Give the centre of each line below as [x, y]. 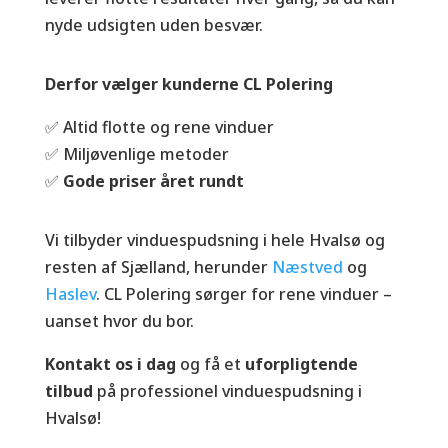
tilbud [68, 391]
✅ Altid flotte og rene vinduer [159, 127]
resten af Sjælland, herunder [158, 267]
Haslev [70, 294]
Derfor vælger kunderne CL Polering [188, 84]
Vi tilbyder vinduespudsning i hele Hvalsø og [214, 240]
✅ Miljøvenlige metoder [136, 154]
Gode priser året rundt [153, 181]
